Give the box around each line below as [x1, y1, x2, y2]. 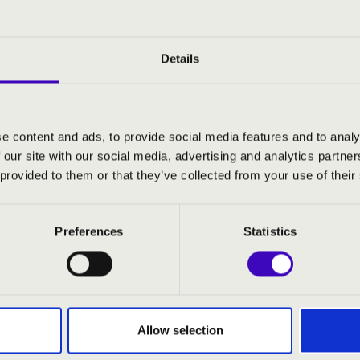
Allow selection [137, 323, 223, 337]
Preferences [55, 224, 124, 239]
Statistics [243, 224, 297, 239]
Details [160, 51, 200, 66]
